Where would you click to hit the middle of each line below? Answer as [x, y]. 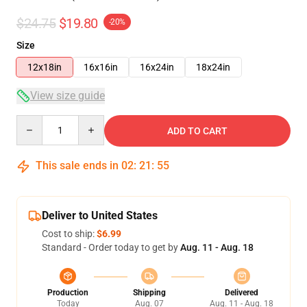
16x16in [101, 67]
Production [68, 293]
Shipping [149, 293]
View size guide [67, 96]
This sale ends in [77, 165]
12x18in [45, 67]
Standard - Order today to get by [111, 247]
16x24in [157, 67]
